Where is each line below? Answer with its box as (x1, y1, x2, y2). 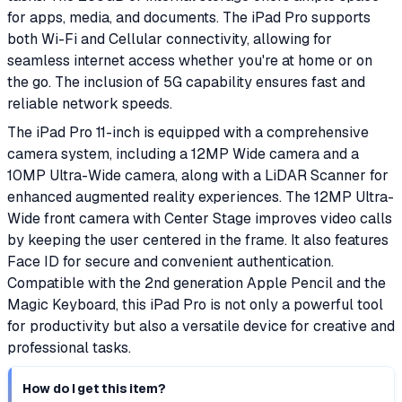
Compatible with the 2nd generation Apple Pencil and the (7, 274, 386, 293)
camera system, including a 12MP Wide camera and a (7, 144, 359, 163)
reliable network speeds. (7, 94, 172, 113)
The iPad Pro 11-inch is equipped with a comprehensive (7, 123, 369, 142)
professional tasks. (7, 338, 131, 357)
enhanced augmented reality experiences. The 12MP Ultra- (7, 188, 394, 206)
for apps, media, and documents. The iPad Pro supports (7, 8, 371, 27)
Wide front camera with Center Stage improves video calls (7, 209, 392, 228)
